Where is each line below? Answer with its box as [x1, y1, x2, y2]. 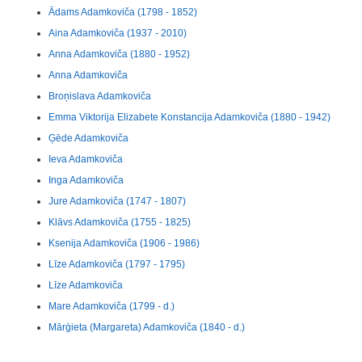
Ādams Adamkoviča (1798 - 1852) [48, 6, 197, 18]
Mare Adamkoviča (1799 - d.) [48, 301, 175, 312]
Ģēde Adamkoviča [48, 133, 128, 144]
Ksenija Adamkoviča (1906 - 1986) [48, 238, 200, 249]
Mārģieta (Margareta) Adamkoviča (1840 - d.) [48, 322, 245, 333]
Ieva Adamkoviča [48, 154, 123, 165]
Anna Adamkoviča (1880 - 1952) [48, 48, 190, 60]
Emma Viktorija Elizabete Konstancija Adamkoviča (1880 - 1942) [48, 112, 330, 123]
